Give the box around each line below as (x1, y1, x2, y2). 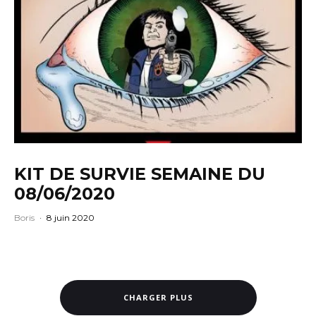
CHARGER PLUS (123, 291, 193, 303)
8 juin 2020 (47, 212, 95, 223)
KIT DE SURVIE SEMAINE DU (14, 163, 265, 184)
